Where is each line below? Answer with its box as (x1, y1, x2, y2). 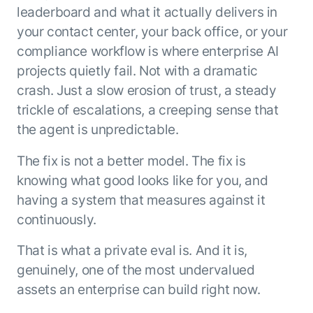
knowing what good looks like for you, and (16, 171, 268, 189)
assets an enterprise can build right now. (16, 281, 261, 298)
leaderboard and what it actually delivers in (16, 3, 278, 20)
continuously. (16, 210, 96, 228)
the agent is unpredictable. (16, 120, 179, 138)
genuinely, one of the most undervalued (16, 261, 255, 279)
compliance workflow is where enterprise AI (16, 42, 279, 59)
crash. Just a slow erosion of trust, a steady (16, 81, 277, 99)
